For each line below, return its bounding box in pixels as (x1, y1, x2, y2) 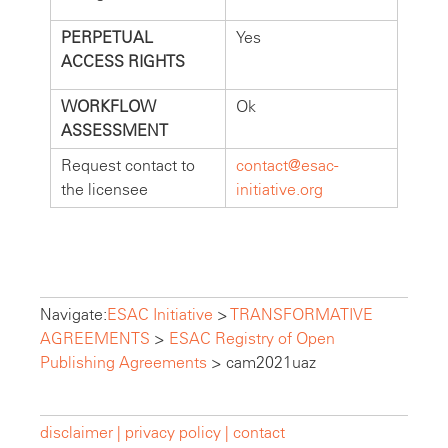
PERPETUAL (61, 27, 153, 47)
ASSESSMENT (61, 120, 168, 140)
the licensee (61, 179, 148, 199)
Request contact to (61, 155, 195, 175)
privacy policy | (125, 422, 229, 442)
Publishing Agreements (40, 352, 207, 372)
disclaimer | (40, 422, 125, 442)
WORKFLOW (61, 96, 156, 116)
